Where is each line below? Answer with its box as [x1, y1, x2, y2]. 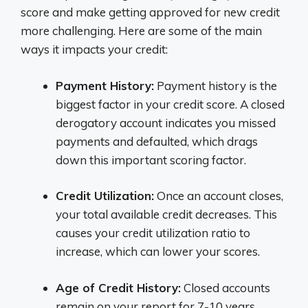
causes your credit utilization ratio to [56, 225, 250, 240]
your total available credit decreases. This [56, 207, 277, 221]
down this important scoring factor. [56, 152, 246, 167]
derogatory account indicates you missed [56, 115, 276, 130]
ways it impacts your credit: [21, 42, 168, 56]
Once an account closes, [154, 188, 283, 203]
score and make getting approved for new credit [21, 5, 280, 19]
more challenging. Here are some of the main [21, 23, 262, 38]
